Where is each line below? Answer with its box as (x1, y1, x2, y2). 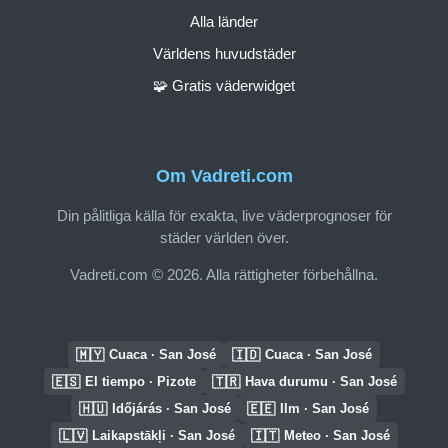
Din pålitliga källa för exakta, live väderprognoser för (56, 206, 392, 224)
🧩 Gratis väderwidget (153, 76, 295, 94)
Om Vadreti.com (155, 166, 293, 187)
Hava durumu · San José (244, 374, 397, 389)
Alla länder (190, 12, 258, 30)
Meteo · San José (283, 428, 390, 443)
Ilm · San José (280, 401, 369, 416)
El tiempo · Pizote (84, 374, 196, 389)
